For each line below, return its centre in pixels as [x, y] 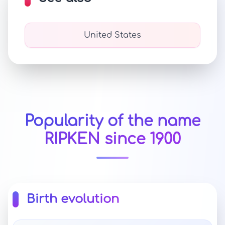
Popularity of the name [113, 121]
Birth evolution [73, 199]
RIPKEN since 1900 [113, 139]
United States [113, 35]
